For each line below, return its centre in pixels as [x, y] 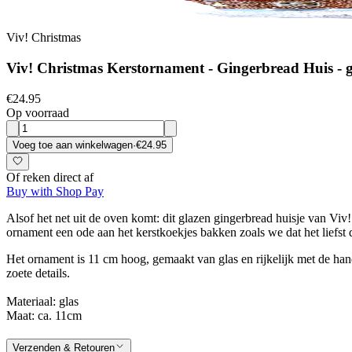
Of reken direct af [50, 178]
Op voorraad [38, 112]
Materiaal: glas [42, 302]
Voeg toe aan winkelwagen [73, 145]
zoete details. [38, 273]
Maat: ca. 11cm [44, 316]
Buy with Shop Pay [55, 192]
